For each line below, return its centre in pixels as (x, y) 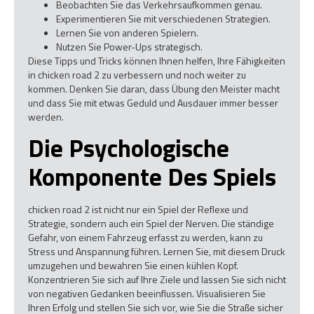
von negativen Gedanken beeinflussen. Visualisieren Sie (147, 294)
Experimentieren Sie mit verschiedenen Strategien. (163, 18)
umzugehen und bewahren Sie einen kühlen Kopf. (133, 266)
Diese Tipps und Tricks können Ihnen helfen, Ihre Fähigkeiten (157, 60)
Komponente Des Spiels (152, 177)
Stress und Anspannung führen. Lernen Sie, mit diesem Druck (157, 252)
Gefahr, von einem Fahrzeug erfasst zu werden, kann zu (145, 238)
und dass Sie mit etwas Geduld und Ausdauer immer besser (153, 102)
